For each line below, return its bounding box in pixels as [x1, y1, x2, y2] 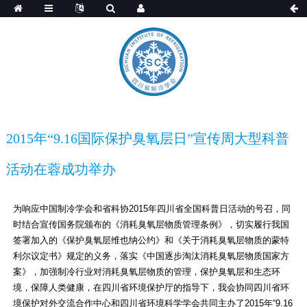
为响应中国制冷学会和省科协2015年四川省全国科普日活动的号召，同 [12, 204, 291, 214]
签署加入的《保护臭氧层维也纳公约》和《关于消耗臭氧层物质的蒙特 [12, 235, 289, 245]
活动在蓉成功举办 [5, 162, 116, 177]
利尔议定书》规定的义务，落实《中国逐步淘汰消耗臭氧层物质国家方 [12, 251, 289, 261]
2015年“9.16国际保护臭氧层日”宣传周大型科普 [5, 131, 289, 146]
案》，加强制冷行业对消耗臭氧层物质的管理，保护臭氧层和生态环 [12, 267, 280, 277]
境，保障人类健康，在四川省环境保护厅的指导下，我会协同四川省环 [12, 282, 289, 293]
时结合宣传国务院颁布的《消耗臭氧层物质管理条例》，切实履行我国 [12, 219, 289, 230]
